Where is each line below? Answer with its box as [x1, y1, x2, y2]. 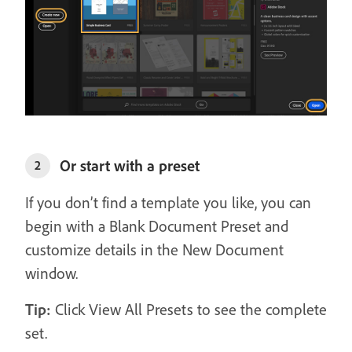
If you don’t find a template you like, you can [25, 192, 311, 212]
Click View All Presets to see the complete [51, 299, 327, 319]
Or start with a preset [60, 155, 200, 175]
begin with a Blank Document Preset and [25, 215, 288, 236]
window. [25, 262, 78, 283]
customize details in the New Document [25, 239, 284, 259]
